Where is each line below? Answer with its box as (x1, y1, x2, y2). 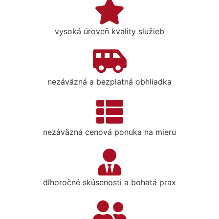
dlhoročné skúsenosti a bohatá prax (43, 177, 176, 187)
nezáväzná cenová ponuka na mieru (43, 127, 176, 137)
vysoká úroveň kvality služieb (55, 26, 164, 36)
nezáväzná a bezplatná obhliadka (47, 76, 172, 87)
